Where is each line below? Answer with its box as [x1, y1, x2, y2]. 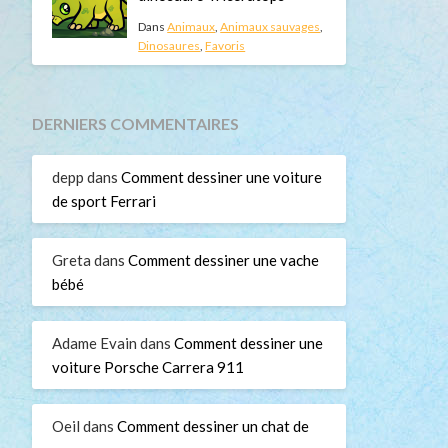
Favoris [205, 37, 246, 53]
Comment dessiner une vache [127, 250, 319, 269]
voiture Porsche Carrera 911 [51, 357, 244, 376]
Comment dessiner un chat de [116, 416, 309, 435]
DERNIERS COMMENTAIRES [31, 114, 239, 133]
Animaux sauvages [220, 18, 321, 34]
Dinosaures [138, 37, 201, 53]
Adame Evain [51, 333, 137, 352]
